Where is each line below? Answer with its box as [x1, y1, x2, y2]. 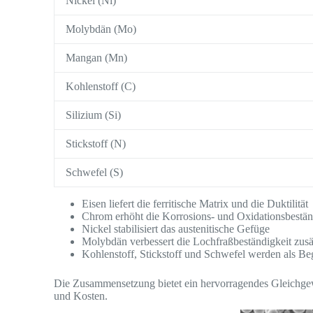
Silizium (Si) [66, 109, 122, 122]
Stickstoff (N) [66, 138, 126, 150]
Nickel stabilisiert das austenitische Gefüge [82, 223, 270, 235]
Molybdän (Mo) [66, 23, 137, 36]
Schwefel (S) [66, 166, 124, 179]
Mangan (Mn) [66, 52, 128, 64]
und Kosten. [54, 290, 108, 303]
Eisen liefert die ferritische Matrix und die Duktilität [82, 198, 309, 210]
